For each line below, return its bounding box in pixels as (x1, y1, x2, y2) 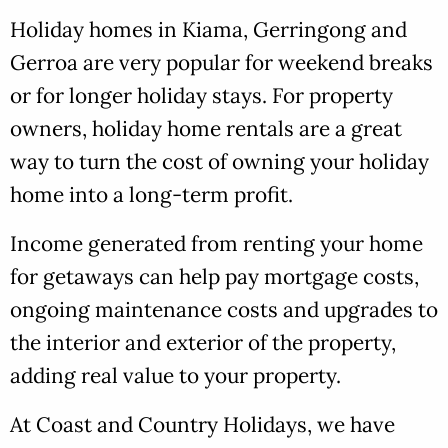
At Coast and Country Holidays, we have (10, 411, 395, 439)
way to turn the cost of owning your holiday (10, 148, 429, 176)
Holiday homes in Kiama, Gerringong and (10, 16, 407, 44)
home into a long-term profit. (10, 181, 293, 209)
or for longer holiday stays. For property (10, 82, 393, 110)
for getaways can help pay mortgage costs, (10, 263, 419, 291)
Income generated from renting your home (10, 230, 423, 258)
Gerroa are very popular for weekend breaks (10, 49, 433, 77)
